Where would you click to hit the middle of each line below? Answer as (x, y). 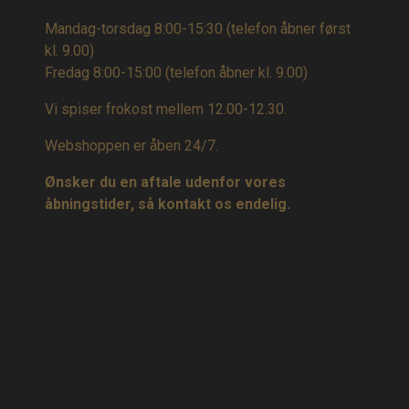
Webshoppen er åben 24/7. (131, 146)
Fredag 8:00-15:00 (105, 73)
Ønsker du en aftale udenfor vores (165, 183)
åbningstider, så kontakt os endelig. (168, 204)
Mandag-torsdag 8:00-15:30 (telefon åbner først (198, 29)
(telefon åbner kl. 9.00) (236, 73)
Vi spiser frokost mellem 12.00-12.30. (166, 110)
